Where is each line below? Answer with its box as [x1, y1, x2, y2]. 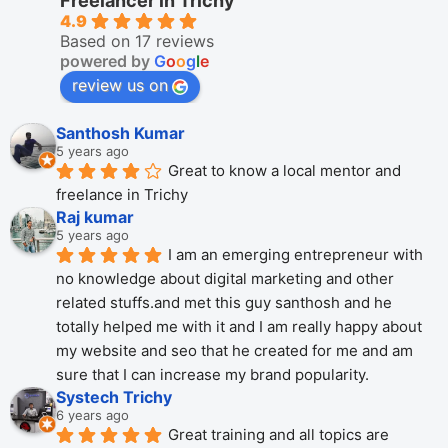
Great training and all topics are [168, 425, 389, 444]
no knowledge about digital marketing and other [56, 269, 394, 288]
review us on [72, 75, 168, 95]
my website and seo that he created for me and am [56, 341, 413, 360]
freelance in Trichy [56, 185, 188, 204]
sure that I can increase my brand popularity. [56, 365, 369, 384]
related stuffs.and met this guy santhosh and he [56, 293, 392, 312]
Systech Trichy [56, 387, 172, 407]
